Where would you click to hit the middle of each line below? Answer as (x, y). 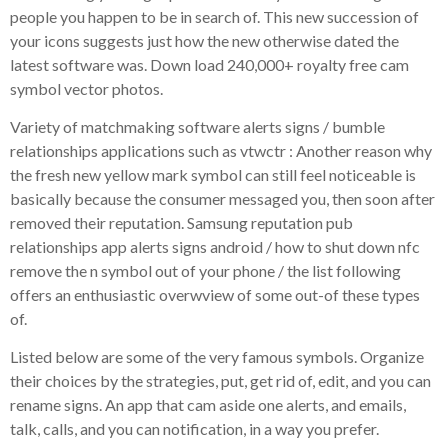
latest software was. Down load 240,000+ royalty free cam (209, 64)
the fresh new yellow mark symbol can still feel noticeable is (213, 175)
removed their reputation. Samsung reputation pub (181, 223)
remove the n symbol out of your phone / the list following (205, 271)
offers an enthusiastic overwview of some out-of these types (215, 295)
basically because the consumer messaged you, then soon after (222, 199)
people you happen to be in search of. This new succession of (214, 16)
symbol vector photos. (86, 88)
